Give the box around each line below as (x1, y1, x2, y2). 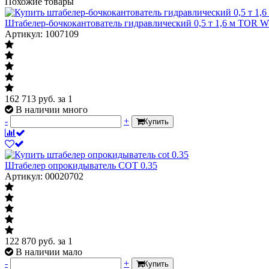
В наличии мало (16, 246, 82, 257)
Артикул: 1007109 (5, 28, 79, 39)
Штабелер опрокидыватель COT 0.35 (5, 160, 157, 171)
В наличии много (16, 104, 88, 115)
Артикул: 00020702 (5, 171, 83, 181)
